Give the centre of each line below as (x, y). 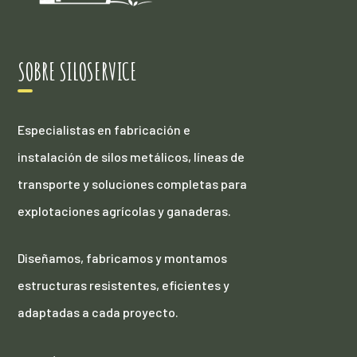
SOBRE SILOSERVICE (78, 72)
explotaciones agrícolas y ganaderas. (125, 211)
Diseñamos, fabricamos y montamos (123, 258)
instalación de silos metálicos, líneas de (131, 157)
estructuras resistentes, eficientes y (124, 285)
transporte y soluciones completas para (133, 184)
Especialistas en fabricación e (104, 130)
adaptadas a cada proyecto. (98, 312)
